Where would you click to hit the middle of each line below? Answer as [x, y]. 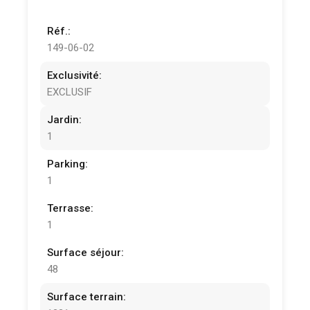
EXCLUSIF [70, 92]
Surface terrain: [87, 297]
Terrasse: [71, 209]
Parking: [68, 164]
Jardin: [65, 120]
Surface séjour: [86, 253]
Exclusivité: [75, 76]
